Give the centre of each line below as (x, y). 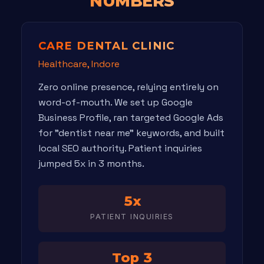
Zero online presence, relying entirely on (128, 87)
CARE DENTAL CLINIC (106, 46)
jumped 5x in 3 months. (91, 164)
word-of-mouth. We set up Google (115, 103)
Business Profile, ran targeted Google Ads (131, 118)
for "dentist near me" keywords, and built (131, 133)
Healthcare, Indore (79, 64)
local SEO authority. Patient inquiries (120, 148)
